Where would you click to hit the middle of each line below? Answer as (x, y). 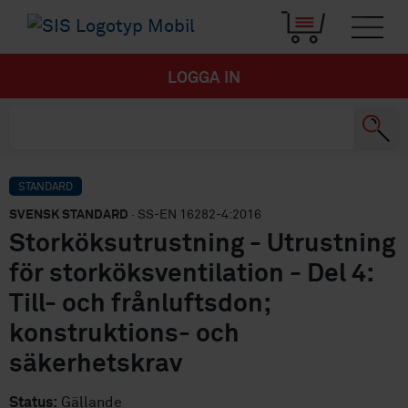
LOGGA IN (204, 79)
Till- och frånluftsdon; (139, 305)
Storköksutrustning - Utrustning (202, 245)
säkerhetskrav (96, 365)
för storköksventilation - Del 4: (191, 275)
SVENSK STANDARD (69, 215)
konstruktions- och (124, 335)
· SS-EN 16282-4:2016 (195, 215)
